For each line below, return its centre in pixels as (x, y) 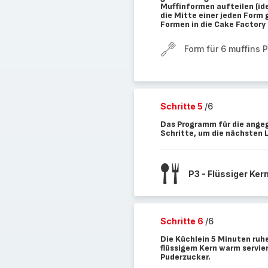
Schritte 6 (182, 221)
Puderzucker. (185, 257)
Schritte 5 (182, 106)
